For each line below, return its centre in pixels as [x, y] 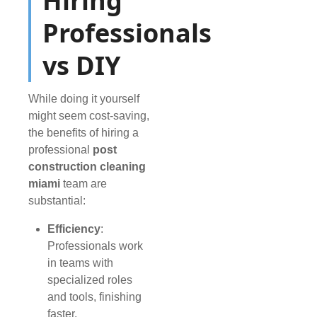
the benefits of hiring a [83, 133]
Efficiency [74, 229]
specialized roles [90, 280]
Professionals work [96, 246]
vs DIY [81, 66]
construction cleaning [87, 167]
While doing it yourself [84, 99]
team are [85, 184]
